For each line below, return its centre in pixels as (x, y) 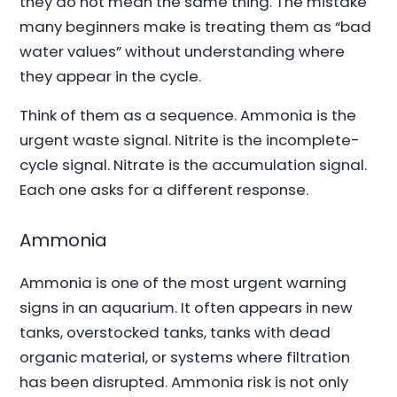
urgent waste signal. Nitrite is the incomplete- (190, 140)
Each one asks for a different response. (164, 190)
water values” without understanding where (183, 51)
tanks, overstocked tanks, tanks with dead (175, 332)
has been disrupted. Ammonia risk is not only (184, 381)
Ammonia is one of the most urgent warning (183, 282)
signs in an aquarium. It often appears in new (187, 307)
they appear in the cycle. (111, 76)
